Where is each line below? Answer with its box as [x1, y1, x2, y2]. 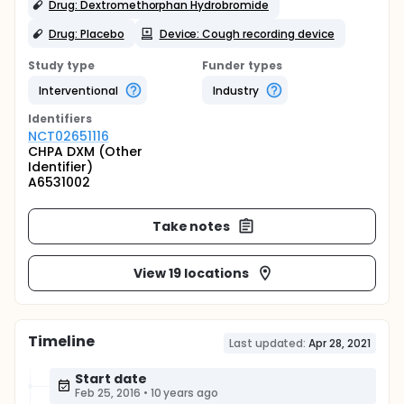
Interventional [39, 82, 118, 98]
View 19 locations [133, 263, 249, 282]
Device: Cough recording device [159, 25, 335, 41]
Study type [28, 58, 95, 73]
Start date [75, 370, 147, 388]
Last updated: [228, 335, 307, 351]
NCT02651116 [28, 127, 109, 145]
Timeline [28, 331, 95, 352]
